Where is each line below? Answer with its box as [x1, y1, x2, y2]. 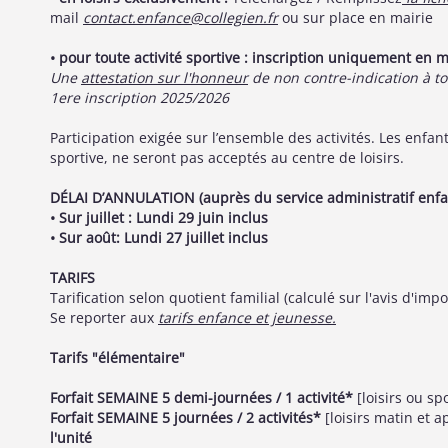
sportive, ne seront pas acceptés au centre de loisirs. [50, 148, 404, 167]
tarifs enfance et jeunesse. [158, 308, 336, 327]
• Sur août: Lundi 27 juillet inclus [50, 228, 268, 247]
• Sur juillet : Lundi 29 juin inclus [50, 208, 268, 227]
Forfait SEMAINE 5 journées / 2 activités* [50, 408, 321, 427]
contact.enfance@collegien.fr [83, 8, 278, 27]
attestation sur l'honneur [81, 68, 248, 87]
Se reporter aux [50, 308, 158, 327]
